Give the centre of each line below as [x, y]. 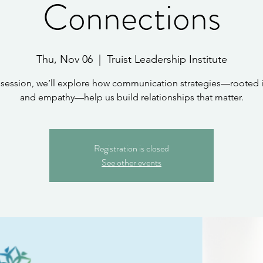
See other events [131, 162]
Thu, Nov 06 [64, 59]
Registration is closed [131, 148]
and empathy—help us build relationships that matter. [131, 97]
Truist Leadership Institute [167, 59]
